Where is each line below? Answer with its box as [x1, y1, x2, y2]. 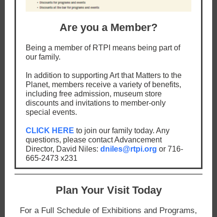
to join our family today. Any [74, 126, 170, 135]
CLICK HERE [26, 126, 74, 135]
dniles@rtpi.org [100, 145, 157, 153]
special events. [26, 108, 77, 116]
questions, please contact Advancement [26, 136, 162, 144]
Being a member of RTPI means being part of [26, 44, 180, 52]
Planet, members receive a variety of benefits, [26, 80, 181, 89]
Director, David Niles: [26, 145, 100, 153]
